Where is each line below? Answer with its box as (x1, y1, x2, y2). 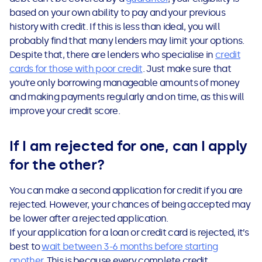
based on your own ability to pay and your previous (9, 7, 225, 19)
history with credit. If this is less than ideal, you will (9, 21, 220, 33)
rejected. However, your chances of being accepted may (9, 199, 250, 211)
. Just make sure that (142, 63, 231, 75)
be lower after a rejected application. (9, 213, 170, 225)
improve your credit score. (9, 105, 124, 117)
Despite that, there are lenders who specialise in (9, 49, 215, 61)
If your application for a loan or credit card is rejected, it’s (9, 227, 249, 239)
